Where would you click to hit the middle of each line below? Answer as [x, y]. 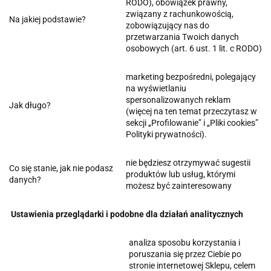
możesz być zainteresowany [179, 185]
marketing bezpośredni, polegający [191, 77]
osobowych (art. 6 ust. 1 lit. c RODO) [194, 48]
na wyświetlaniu [156, 88]
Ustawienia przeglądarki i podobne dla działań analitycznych [127, 214]
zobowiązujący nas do [168, 25]
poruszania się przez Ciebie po [185, 254]
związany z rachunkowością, [180, 14]
